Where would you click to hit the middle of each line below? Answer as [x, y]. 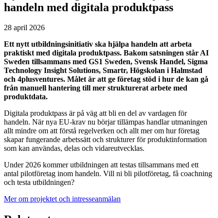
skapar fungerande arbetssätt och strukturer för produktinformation [105, 140]
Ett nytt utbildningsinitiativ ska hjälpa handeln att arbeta [98, 44]
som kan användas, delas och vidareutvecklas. [74, 148]
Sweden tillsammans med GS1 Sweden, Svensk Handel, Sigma [106, 62]
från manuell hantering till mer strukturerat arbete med [96, 88]
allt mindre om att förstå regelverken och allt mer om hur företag [102, 131]
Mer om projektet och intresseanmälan [62, 199]
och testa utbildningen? [39, 182]
